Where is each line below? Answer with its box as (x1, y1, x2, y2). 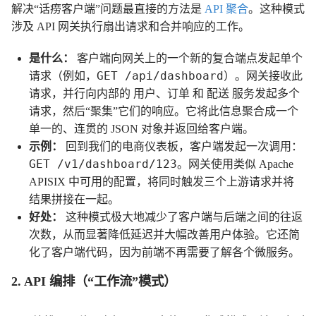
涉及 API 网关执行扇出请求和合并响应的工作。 (11, 20, 250, 32)
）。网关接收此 (224, 70, 303, 82)
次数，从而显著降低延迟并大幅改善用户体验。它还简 (29, 229, 300, 241)
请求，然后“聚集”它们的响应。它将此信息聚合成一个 (29, 105, 298, 117)
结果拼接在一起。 (29, 193, 119, 205)
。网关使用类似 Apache (177, 158, 293, 170)
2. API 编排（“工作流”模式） (11, 274, 176, 288)
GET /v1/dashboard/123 (29, 157, 177, 171)
